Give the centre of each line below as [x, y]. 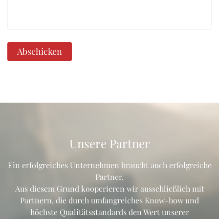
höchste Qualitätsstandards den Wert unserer [109, 212]
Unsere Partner [109, 143]
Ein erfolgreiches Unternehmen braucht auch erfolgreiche [109, 165]
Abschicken [40, 51]
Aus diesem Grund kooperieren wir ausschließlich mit [109, 188]
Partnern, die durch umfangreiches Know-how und [109, 200]
